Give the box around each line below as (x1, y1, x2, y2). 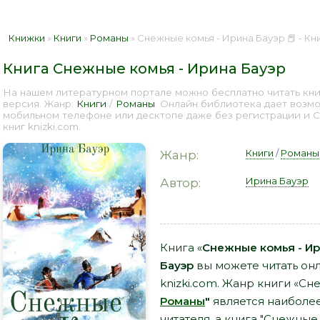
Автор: (160, 176, 201, 190)
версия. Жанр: (3, 98, 76, 109)
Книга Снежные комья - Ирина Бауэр (3, 60, 286, 77)
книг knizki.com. (3, 121, 81, 132)
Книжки (9, 32, 45, 44)
